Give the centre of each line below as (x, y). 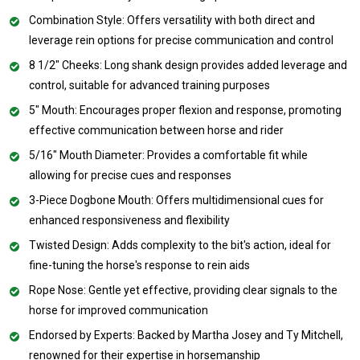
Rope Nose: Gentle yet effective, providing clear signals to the (183, 290)
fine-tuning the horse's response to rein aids (139, 265)
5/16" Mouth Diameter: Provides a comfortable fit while (168, 155)
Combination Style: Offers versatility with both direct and (172, 20)
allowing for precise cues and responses (130, 175)
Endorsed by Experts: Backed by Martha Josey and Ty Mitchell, (186, 335)
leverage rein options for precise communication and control (181, 40)
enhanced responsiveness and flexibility (129, 220)
